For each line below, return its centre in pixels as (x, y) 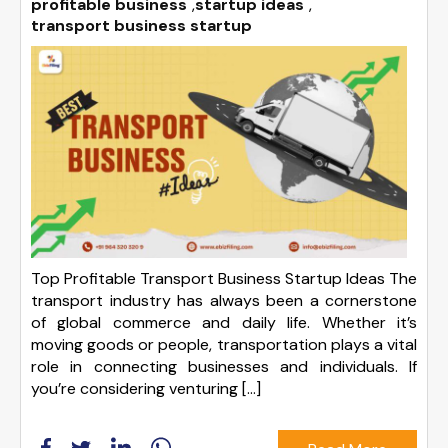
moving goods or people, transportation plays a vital (224, 344)
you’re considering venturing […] (146, 388)
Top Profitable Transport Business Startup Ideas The (224, 278)
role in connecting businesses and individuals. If (224, 366)
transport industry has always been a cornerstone (224, 300)
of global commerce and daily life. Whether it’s (224, 322)
